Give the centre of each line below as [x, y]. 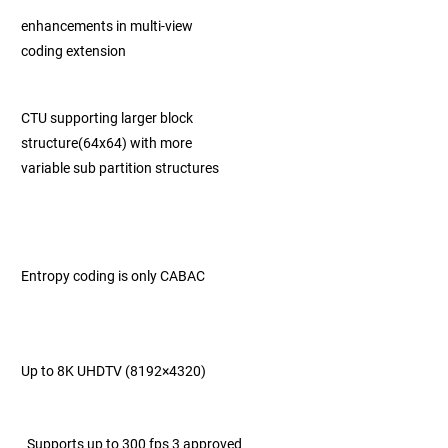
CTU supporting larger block [107, 118]
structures [188, 168]
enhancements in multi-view [108, 26]
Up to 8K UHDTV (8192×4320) [124, 371]
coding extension [73, 51]
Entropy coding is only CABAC [114, 276]
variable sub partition [88, 168]
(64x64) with [119, 143]
